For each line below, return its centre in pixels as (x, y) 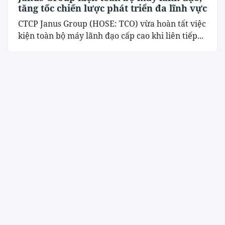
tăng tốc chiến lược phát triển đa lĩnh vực (113, 8)
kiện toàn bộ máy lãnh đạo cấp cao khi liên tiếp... (111, 36)
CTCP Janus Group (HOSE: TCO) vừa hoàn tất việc (112, 24)
